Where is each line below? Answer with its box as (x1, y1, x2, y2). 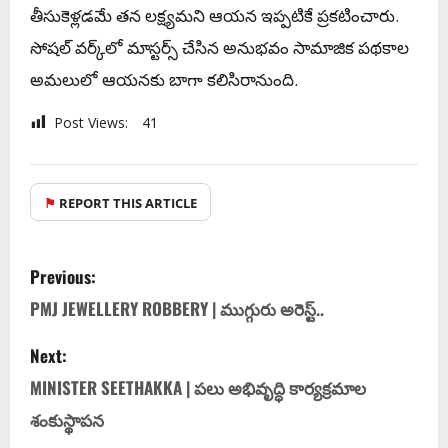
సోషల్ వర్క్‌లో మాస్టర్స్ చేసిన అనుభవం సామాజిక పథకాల (30, 35, 409, 59)
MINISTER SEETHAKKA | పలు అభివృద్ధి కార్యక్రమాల (30, 374, 366, 400)
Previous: (30, 263, 96, 289)
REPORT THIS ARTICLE (56, 193, 197, 212)
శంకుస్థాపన (30, 406, 104, 432)
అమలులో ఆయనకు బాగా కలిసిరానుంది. (30, 67, 298, 91)
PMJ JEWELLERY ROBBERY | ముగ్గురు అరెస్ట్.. (30, 295, 324, 321)
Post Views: (54, 112, 128, 132)
